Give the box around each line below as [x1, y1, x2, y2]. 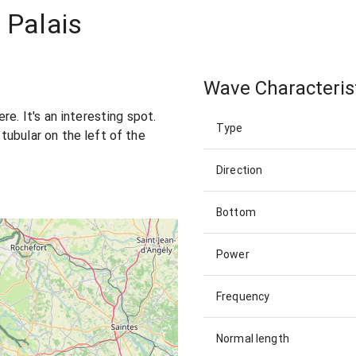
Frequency [216, 290, 270, 304]
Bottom [216, 206, 256, 219]
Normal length [216, 332, 289, 346]
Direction [216, 164, 263, 177]
